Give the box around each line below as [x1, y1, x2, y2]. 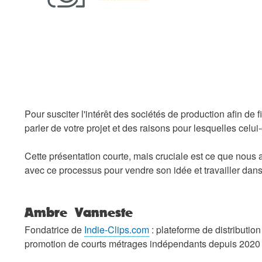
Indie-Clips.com [84, 222, 149, 236]
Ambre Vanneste [25, 204, 133, 220]
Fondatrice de [25, 222, 84, 236]
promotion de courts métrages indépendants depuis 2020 [25, 236, 260, 250]
